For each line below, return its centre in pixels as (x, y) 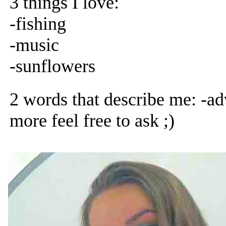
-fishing (38, 24)
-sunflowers (52, 66)
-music (34, 45)
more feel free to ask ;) (92, 121)
